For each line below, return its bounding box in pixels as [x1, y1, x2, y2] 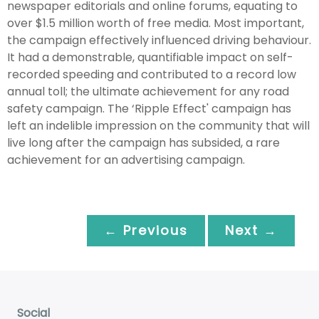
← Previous [104, 221, 188, 239]
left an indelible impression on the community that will [7, 117, 310, 134]
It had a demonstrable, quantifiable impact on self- [7, 48, 293, 66]
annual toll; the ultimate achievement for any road [7, 83, 289, 100]
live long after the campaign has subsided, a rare [7, 134, 280, 151]
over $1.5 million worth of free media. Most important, [7, 14, 304, 31]
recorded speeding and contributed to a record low [7, 66, 296, 83]
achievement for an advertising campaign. [7, 151, 245, 168]
